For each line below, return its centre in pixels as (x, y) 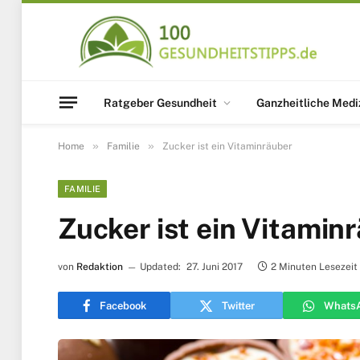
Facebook (123, 305)
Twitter (238, 305)
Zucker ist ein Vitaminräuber (227, 146)
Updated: (160, 267)
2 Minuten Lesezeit (314, 267)
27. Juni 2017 (215, 267)
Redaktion (100, 267)
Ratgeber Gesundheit (160, 102)
